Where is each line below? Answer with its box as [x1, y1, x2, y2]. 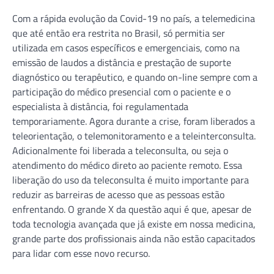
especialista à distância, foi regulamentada [12, 98, 188, 114]
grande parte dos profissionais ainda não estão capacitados [12, 231, 255, 246]
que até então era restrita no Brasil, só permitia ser [12, 25, 225, 40]
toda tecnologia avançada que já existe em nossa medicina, [12, 216, 256, 231]
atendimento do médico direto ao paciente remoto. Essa [12, 157, 242, 172]
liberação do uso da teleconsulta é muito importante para [12, 172, 249, 187]
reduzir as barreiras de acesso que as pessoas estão [12, 187, 224, 202]
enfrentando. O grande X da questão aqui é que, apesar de [12, 201, 251, 217]
